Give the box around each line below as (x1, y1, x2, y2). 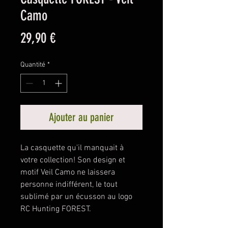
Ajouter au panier (49, 110, 114, 124)
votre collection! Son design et (20, 155, 125, 165)
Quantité (20, 60, 45, 69)
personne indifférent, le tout (20, 179, 118, 190)
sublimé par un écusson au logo (20, 191, 132, 202)
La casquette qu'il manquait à (20, 142, 124, 153)
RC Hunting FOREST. (20, 204, 93, 214)
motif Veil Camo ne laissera (20, 167, 115, 178)
